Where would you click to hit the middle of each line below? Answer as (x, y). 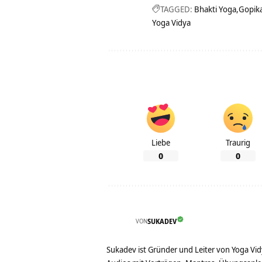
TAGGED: (176, 9)
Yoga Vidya (171, 23)
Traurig (238, 143)
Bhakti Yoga (215, 9)
